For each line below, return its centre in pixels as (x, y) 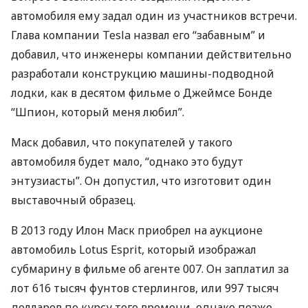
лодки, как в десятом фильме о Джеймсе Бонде (142, 93)
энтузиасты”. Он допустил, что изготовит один (141, 181)
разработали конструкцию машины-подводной (143, 74)
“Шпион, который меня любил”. (98, 112)
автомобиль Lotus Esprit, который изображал (134, 250)
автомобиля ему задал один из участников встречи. (154, 16)
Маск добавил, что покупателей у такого (122, 142)
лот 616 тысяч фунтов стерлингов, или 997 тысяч (145, 288)
